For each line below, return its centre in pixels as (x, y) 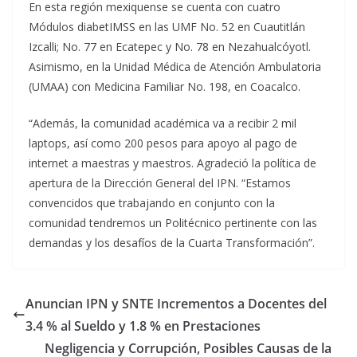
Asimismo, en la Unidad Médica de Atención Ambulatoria (175, 67)
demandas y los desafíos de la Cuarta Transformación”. (172, 243)
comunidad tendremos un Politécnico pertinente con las (173, 223)
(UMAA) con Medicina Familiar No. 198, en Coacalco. (165, 87)
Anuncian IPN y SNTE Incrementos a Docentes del (176, 304)
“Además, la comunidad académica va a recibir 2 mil (163, 124)
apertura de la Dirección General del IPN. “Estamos (160, 183)
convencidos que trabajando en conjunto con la (152, 203)
